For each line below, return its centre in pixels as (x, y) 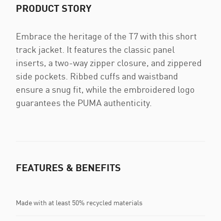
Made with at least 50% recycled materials (79, 202)
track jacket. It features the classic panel (95, 49)
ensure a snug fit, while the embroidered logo (105, 89)
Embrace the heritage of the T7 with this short (106, 36)
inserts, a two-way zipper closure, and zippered (109, 63)
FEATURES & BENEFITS (68, 167)
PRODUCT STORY (54, 8)
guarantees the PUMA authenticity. (84, 103)
